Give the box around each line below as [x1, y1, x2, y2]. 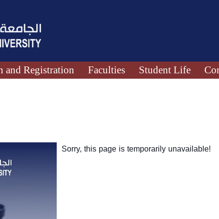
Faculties [88, 64, 126, 75]
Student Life [139, 64, 191, 75]
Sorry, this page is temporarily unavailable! [62, 141, 211, 156]
